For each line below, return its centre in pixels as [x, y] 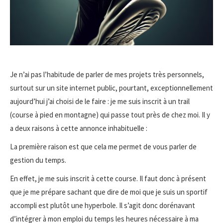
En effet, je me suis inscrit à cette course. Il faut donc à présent [108, 178]
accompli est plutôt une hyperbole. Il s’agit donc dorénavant [103, 205]
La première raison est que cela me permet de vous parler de [103, 146]
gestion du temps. [38, 160]
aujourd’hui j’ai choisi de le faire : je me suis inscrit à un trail [100, 101]
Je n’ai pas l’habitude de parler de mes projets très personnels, [107, 74]
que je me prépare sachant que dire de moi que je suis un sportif [109, 192]
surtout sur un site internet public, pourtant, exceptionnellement [111, 88]
